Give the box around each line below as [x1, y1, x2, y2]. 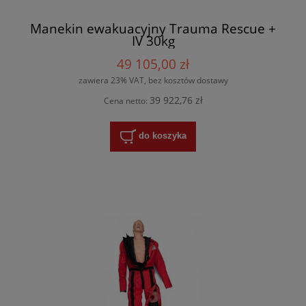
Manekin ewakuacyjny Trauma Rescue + [30, 19, 276, 38]
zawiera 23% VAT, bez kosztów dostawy [78, 74, 228, 86]
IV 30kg [131, 31, 175, 51]
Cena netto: [103, 95, 150, 107]
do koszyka [138, 130, 186, 141]
